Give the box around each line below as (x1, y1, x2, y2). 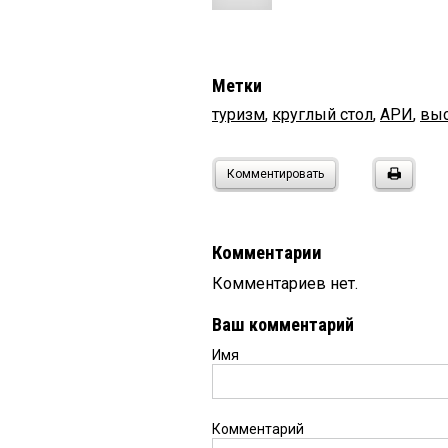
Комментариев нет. (212, 274, 358, 294)
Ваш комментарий (212, 314, 354, 336)
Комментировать (227, 167, 324, 182)
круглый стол (272, 105, 373, 125)
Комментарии (212, 242, 322, 265)
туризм (212, 105, 265, 125)
